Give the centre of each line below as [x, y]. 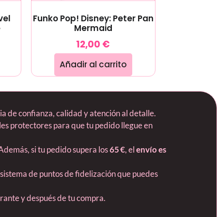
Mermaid [93, 28]
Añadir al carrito [93, 65]
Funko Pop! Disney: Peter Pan [93, 19]
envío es [151, 150]
